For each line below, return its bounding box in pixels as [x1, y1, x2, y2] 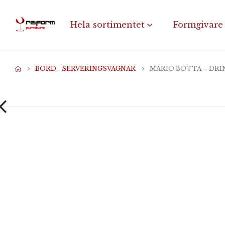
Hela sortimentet [70, 19, 145, 30]
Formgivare [173, 19, 223, 30]
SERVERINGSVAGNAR [62, 65, 136, 72]
